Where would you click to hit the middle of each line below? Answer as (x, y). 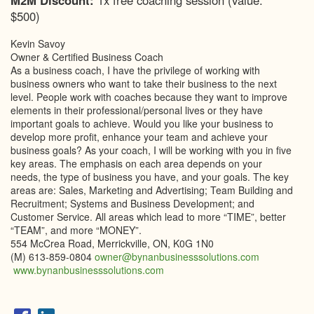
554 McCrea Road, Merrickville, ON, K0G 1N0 (112, 243)
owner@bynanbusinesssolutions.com (177, 257)
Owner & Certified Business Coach (87, 57)
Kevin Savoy (38, 43)
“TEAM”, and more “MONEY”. (76, 230)
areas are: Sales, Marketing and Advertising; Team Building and (152, 190)
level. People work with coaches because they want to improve (149, 97)
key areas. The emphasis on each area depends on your (136, 163)
